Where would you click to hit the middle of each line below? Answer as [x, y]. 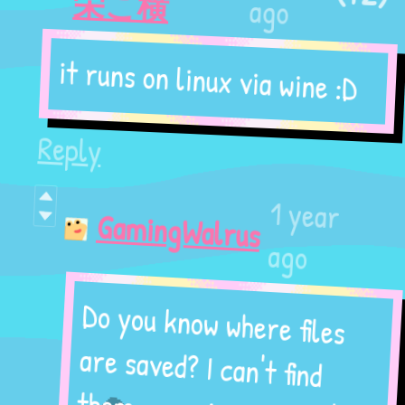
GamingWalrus [172, 233]
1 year [297, 212]
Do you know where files [208, 325]
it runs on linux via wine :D [208, 81]
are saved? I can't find [198, 370]
